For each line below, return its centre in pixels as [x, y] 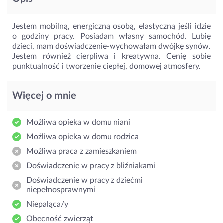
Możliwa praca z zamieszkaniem [82, 151]
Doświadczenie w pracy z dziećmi [85, 180]
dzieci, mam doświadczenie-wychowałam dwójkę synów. [111, 46]
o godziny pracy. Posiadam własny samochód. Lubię [111, 36]
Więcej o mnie [44, 95]
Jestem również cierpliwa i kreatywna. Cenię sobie [111, 56]
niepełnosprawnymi [61, 189]
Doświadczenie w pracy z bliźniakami [91, 166]
